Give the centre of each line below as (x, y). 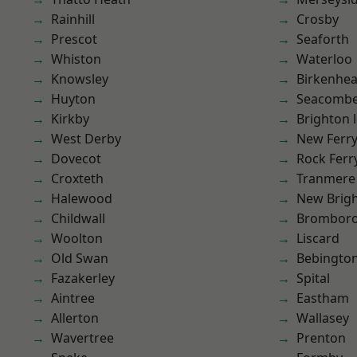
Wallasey (323, 318)
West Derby (86, 139)
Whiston (76, 59)
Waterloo (324, 59)
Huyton (73, 99)
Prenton (321, 338)
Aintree (73, 298)
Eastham (323, 298)
